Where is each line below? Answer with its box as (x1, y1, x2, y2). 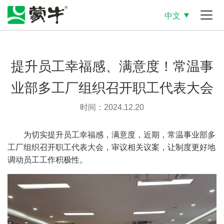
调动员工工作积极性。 (7, 155, 87, 164)
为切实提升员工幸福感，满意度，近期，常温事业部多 (23, 130, 215, 139)
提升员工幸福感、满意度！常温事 (10, 58, 213, 74)
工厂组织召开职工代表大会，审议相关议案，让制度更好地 (7, 143, 215, 151)
